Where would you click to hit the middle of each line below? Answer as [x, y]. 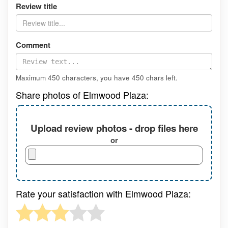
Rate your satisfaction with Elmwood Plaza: [103, 194]
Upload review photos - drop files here [114, 128]
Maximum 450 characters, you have [74, 78]
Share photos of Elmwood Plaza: [82, 95]
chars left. [161, 78]
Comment [33, 45]
